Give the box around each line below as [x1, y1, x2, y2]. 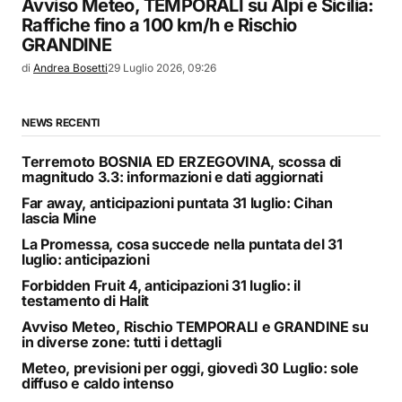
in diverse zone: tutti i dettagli [22, 333, 222, 352]
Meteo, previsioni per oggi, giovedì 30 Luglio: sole [22, 359, 359, 378]
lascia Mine [22, 209, 97, 228]
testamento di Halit [22, 292, 149, 310]
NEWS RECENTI [22, 116, 100, 130]
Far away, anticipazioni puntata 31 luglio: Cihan [22, 194, 333, 213]
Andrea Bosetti [33, 61, 108, 75]
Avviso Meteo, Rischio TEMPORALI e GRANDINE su [22, 318, 369, 336]
